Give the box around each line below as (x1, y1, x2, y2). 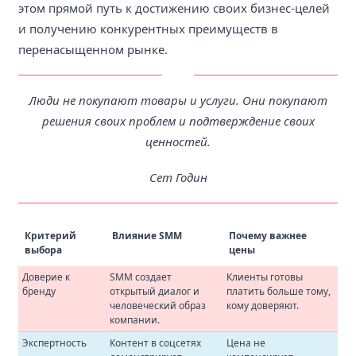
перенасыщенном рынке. (18, 41, 168, 57)
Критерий (25, 228, 76, 242)
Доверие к (22, 269, 70, 284)
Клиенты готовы (226, 269, 303, 284)
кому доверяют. (226, 298, 299, 312)
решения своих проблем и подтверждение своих (41, 113, 315, 130)
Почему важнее (229, 228, 307, 242)
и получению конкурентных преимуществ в (18, 20, 278, 37)
